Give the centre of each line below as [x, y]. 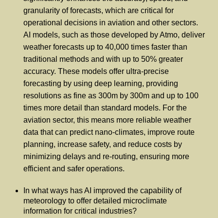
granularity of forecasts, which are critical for [99, 11]
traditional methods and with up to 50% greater [103, 59]
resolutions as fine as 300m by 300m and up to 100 [111, 96]
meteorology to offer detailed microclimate [95, 201]
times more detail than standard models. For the [105, 108]
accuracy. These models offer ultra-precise [96, 72]
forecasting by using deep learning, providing [101, 84]
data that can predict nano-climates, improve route [109, 132]
